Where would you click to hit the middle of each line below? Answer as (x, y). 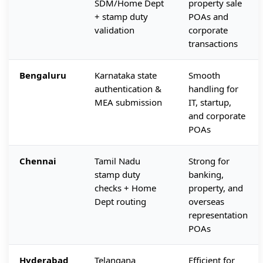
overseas (206, 202)
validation (114, 30)
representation (218, 215)
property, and (216, 188)
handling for (213, 89)
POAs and (208, 17)
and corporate (217, 116)
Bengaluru (43, 75)
